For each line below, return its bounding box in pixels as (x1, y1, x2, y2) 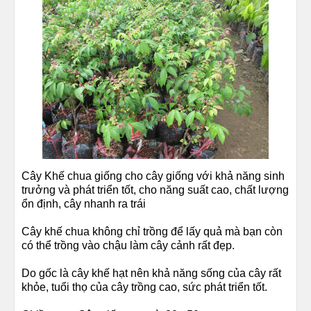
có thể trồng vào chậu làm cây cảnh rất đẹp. (22, 239, 235, 252)
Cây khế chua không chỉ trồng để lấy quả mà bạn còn (22, 226, 283, 238)
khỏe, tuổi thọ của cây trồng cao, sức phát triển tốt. (22, 281, 267, 294)
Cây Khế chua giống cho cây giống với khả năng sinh (22, 170, 285, 183)
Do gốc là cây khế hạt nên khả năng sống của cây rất (22, 267, 281, 280)
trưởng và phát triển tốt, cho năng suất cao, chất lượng (22, 184, 289, 196)
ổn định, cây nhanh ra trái (22, 198, 146, 210)
